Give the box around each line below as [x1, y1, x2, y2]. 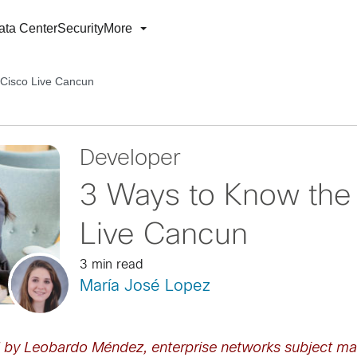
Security [57, 22, 104, 35]
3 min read [79, 259, 143, 271]
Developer [79, 149, 181, 170]
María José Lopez [79, 279, 210, 294]
